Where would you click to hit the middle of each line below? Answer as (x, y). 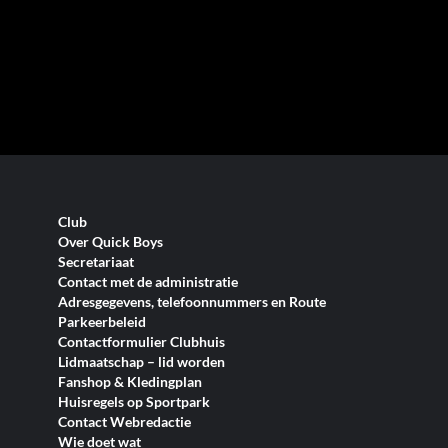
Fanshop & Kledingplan (130, 381)
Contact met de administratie (148, 281)
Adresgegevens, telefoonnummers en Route (192, 301)
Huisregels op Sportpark (134, 401)
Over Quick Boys (110, 241)
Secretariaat (96, 261)
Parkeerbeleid (102, 321)
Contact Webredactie (124, 421)
